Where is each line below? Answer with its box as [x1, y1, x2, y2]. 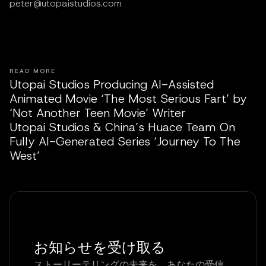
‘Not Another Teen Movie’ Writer [9, 104, 186, 121]
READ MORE [9, 66, 56, 75]
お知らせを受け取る [34, 237, 166, 257]
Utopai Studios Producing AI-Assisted [9, 76, 214, 92]
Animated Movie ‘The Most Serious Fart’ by [9, 90, 247, 106]
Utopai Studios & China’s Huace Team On [9, 119, 235, 135]
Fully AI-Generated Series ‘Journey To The [9, 133, 240, 149]
